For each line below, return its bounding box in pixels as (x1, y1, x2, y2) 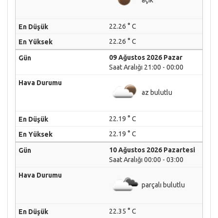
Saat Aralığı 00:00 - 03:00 (109, 156, 183, 163)
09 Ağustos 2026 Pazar (109, 54, 182, 61)
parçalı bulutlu (140, 181, 185, 189)
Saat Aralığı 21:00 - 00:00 (109, 63, 183, 71)
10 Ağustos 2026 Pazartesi (109, 146, 195, 154)
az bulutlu (140, 88, 172, 96)
